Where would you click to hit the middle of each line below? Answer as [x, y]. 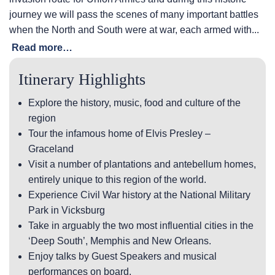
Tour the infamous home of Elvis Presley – [119, 134]
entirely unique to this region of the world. [117, 180]
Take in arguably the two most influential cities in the [141, 226]
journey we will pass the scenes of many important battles [134, 15]
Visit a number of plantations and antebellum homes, [142, 165]
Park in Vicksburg [67, 211]
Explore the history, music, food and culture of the [134, 103]
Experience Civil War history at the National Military [139, 195]
